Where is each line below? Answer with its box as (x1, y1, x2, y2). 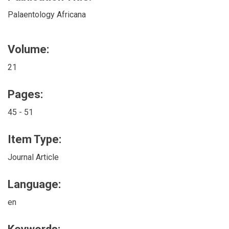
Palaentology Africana (8, 9, 86, 19)
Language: (8, 177, 61, 191)
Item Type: (8, 132, 61, 146)
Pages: (8, 87, 43, 101)
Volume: (8, 42, 49, 56)
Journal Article (8, 152, 59, 162)
